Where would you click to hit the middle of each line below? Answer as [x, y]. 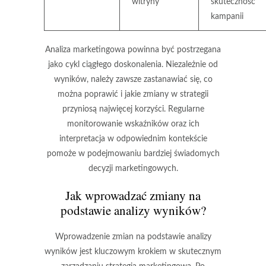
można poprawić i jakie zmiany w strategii [133, 94]
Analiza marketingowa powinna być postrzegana [133, 50]
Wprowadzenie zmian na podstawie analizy [133, 237]
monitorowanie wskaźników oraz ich [133, 124]
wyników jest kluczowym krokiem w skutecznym [133, 252]
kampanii [227, 17]
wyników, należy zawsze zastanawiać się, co [133, 80]
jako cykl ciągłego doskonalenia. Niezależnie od [133, 65]
